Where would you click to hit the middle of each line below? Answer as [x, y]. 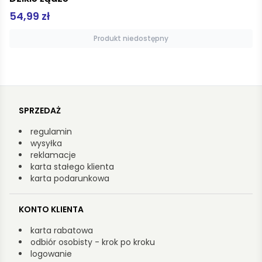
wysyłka [46, 143]
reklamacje [53, 155]
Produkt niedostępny [131, 38]
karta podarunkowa [70, 178]
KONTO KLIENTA [51, 209]
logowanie [51, 254]
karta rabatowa [62, 230]
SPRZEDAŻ [40, 110]
